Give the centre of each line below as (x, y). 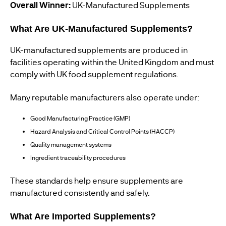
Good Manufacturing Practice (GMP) (80, 118)
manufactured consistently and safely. (80, 192)
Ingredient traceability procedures (78, 158)
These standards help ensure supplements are (97, 180)
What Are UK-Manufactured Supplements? (101, 29)
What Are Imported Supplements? (83, 216)
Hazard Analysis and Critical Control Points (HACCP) (102, 131)
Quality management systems (71, 145)
